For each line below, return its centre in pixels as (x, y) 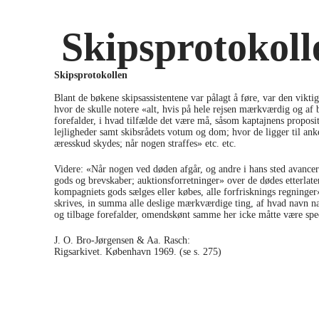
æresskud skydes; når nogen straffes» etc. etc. (145, 143)
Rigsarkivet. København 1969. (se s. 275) (137, 252)
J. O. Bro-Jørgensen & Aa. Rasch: (123, 240)
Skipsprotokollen (90, 75)
